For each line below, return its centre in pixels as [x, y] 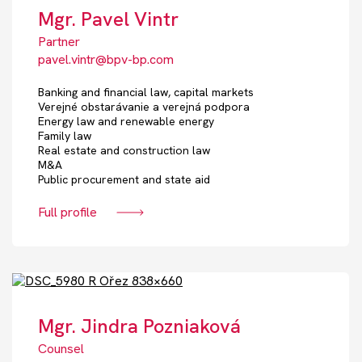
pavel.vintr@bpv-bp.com [106, 60]
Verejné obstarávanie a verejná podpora [144, 107]
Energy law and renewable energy [126, 122]
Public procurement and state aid [124, 180]
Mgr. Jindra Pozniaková [139, 326]
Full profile [67, 213]
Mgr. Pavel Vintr [108, 19]
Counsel [61, 349]
